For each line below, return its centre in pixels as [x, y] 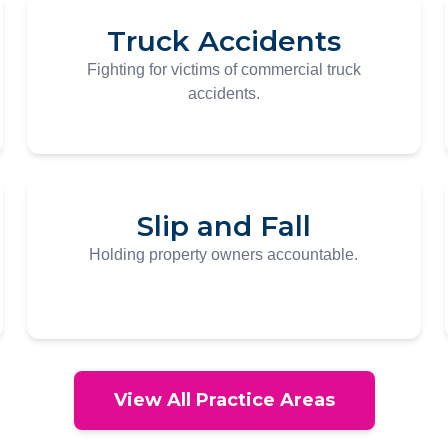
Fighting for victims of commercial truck [223, 69]
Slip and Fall [223, 226]
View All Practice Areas [224, 400]
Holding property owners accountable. [224, 254]
